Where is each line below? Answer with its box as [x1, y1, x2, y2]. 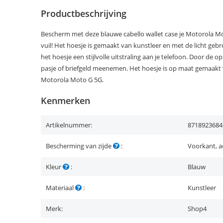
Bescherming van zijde [46, 141, 113, 150]
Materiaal [46, 183, 75, 192]
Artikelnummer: [46, 120, 92, 129]
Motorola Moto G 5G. [41, 75, 104, 84]
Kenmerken [41, 95, 90, 107]
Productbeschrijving [41, 7, 126, 19]
